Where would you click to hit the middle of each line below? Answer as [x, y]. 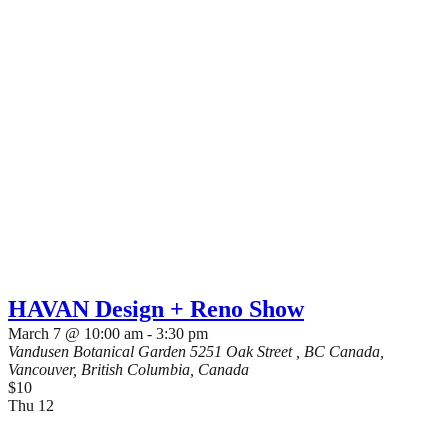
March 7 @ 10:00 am [75, 333]
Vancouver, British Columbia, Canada [128, 369]
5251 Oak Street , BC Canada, [287, 351]
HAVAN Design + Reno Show [156, 309]
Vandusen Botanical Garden [99, 351]
